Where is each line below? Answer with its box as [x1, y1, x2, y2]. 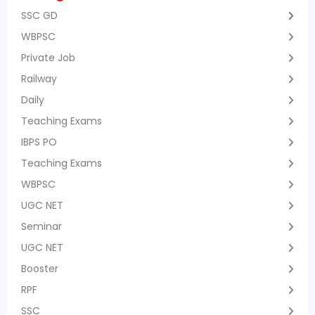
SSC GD [21, 8, 58, 22]
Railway [21, 72, 57, 86]
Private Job [21, 51, 75, 65]
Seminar [21, 219, 62, 233]
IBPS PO [21, 135, 57, 149]
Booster [21, 262, 58, 276]
